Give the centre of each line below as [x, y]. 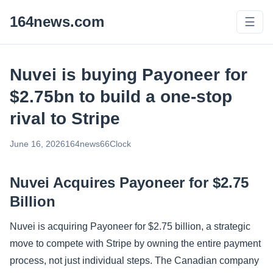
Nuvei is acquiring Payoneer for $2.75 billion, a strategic [130, 226]
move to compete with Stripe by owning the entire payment [135, 243]
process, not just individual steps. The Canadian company [134, 261]
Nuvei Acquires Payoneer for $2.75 [129, 183]
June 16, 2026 [37, 144]
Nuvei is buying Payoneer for [129, 75]
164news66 [87, 144]
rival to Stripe [65, 119]
